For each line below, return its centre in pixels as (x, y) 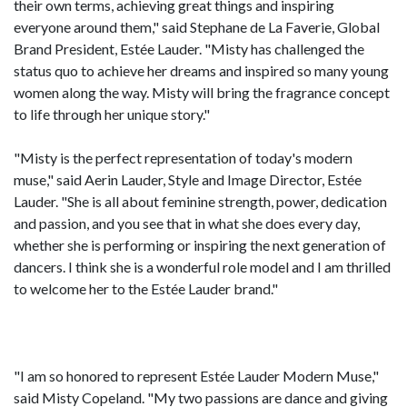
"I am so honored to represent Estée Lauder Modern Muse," (196, 375)
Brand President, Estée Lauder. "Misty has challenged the (189, 48)
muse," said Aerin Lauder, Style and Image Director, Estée (188, 179)
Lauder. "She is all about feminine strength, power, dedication (200, 201)
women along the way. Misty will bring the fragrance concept (202, 92)
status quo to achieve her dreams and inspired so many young (201, 70)
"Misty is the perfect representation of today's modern (183, 157)
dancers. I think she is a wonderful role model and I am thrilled (202, 266)
